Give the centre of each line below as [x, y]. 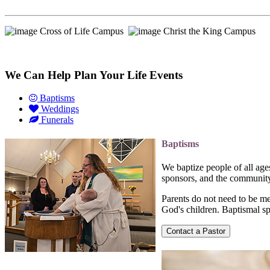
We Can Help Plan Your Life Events [94, 75]
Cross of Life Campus [83, 31]
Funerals [56, 120]
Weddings [59, 109]
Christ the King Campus [208, 31]
